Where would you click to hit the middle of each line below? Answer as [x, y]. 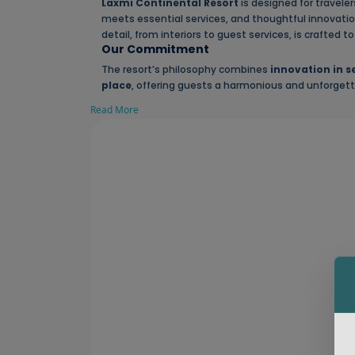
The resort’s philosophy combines [186, 70]
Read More [115, 110]
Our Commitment [155, 50]
